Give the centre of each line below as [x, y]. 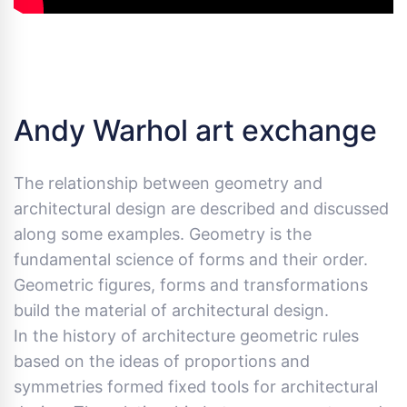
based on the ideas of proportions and [162, 362]
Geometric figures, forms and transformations [191, 285]
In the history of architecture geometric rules [186, 336]
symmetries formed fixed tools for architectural [196, 387]
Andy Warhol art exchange [195, 131]
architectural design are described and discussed [201, 209]
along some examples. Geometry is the [163, 234]
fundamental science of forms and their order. [191, 260]
